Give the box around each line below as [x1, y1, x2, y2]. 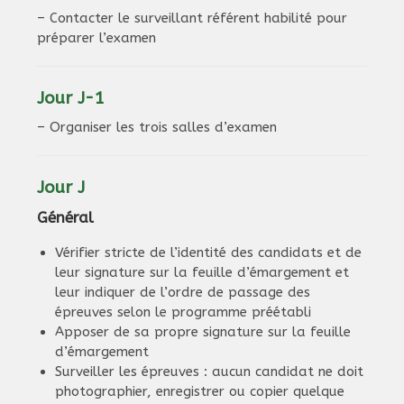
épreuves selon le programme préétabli [55, 303, 312, 320]
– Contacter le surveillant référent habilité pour [37, 9, 348, 26]
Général [37, 207, 95, 226]
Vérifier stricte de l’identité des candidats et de [55, 243, 363, 261]
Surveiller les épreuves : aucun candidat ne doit [55, 363, 364, 380]
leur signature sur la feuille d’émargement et [55, 263, 350, 280]
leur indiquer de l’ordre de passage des [55, 283, 311, 300]
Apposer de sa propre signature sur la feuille [55, 323, 352, 340]
